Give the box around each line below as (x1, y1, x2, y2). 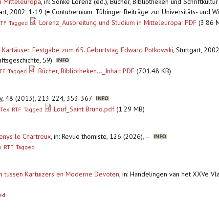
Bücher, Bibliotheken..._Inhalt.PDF (38, 66, 135, 76)
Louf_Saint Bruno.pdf (54, 105, 115, 114)
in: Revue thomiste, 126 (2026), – (54, 132, 153, 141)
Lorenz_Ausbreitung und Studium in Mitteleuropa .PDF (39, 18, 197, 27)
